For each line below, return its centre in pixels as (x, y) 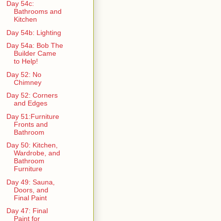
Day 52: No (24, 74)
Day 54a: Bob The (35, 46)
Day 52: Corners (32, 95)
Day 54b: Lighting (34, 32)
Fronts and (31, 124)
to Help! (26, 61)
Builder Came (35, 54)
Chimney (27, 82)
